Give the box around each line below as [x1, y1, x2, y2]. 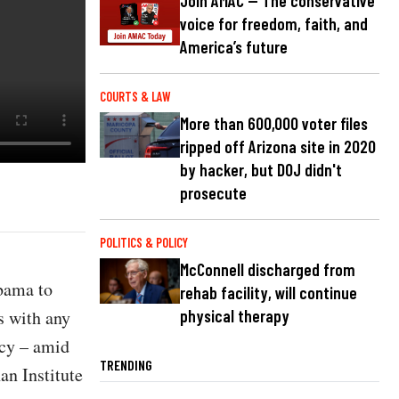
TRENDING [100, 356, 152, 374]
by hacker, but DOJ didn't [180, 159, 342, 181]
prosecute [180, 183, 247, 204]
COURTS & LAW [100, 89, 171, 105]
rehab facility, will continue [180, 282, 357, 304]
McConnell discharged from [180, 259, 355, 281]
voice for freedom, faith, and [180, 13, 368, 35]
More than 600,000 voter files [180, 113, 368, 134]
